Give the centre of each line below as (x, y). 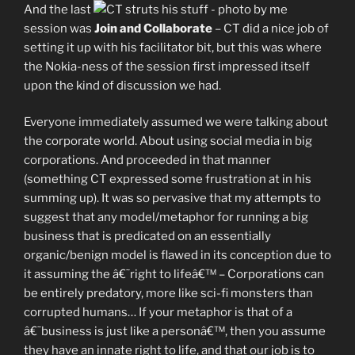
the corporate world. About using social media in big (168, 141)
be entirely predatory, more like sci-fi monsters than (168, 294)
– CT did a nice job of (271, 28)
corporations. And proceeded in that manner (147, 160)
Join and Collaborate (153, 28)
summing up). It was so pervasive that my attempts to (172, 198)
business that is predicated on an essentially (147, 237)
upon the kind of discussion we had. (122, 85)
